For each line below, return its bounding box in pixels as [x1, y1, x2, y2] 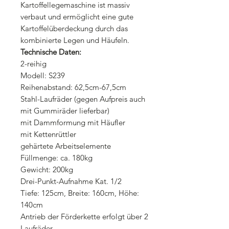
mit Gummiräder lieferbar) [20, 105, 109, 116]
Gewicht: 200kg [20, 164, 73, 174]
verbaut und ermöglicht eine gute [20, 11, 133, 21]
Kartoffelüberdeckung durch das [20, 23, 128, 33]
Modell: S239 [20, 70, 65, 80]
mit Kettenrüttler [20, 129, 76, 139]
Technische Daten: [20, 47, 81, 57]
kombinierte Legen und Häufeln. [20, 35, 129, 45]
